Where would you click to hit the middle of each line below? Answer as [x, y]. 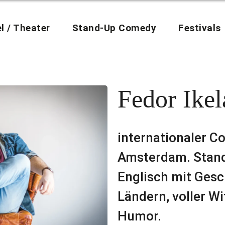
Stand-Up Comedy [114, 28]
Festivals [200, 28]
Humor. [139, 216]
